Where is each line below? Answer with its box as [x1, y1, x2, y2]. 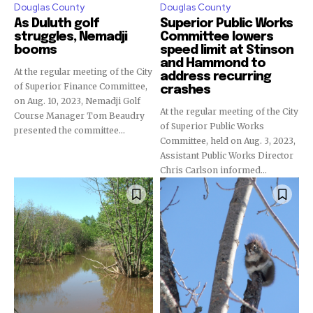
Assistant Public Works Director [160, 150, 293, 161]
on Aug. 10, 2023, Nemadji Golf [14, 96, 140, 106]
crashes [160, 84, 210, 96]
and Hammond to [160, 57, 265, 70]
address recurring [160, 71, 271, 83]
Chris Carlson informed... [160, 165, 267, 175]
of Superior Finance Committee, [14, 81, 147, 92]
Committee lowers [160, 31, 273, 43]
